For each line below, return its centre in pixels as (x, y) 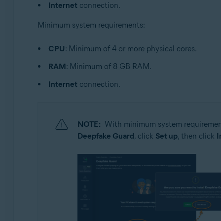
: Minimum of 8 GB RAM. (109, 66)
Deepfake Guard (106, 136)
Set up (166, 136)
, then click (197, 136)
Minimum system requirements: (91, 25)
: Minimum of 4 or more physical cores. (131, 49)
